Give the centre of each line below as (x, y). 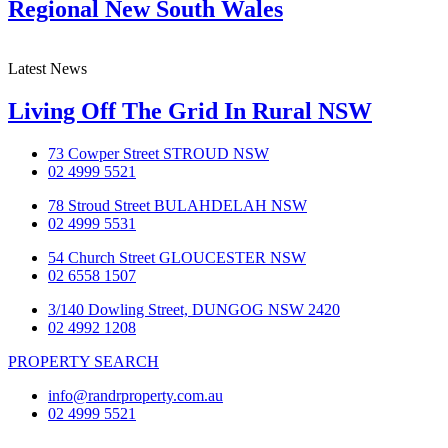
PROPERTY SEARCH (83, 362)
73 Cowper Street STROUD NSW (158, 154)
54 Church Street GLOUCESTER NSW (177, 258)
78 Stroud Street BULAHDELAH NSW (177, 206)
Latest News (47, 69)
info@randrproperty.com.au (135, 396)
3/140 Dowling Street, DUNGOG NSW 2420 (194, 310)
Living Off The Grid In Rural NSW (190, 111)
